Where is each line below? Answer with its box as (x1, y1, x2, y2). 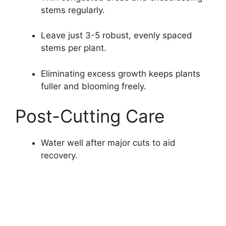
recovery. (41, 150, 78, 161)
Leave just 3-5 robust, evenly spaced (41, 30, 192, 41)
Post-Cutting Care (15, 105, 164, 127)
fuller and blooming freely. (41, 81, 146, 91)
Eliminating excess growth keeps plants (41, 68, 200, 79)
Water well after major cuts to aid (41, 138, 176, 148)
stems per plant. (41, 43, 106, 53)
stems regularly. (41, 5, 105, 15)
